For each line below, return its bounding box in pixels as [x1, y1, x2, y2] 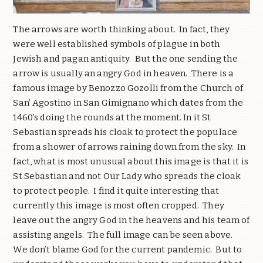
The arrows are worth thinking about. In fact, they [13, 23, 230, 35]
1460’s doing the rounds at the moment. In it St [13, 112, 211, 123]
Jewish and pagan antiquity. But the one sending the [13, 53, 238, 64]
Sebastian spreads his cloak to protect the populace [13, 126, 238, 137]
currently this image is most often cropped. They [13, 200, 224, 211]
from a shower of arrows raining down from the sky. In [13, 141, 246, 152]
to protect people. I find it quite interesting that [13, 185, 220, 196]
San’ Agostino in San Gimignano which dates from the [13, 97, 244, 108]
